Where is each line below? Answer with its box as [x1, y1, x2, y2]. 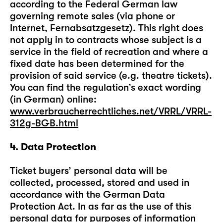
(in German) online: [10, 94, 97, 105]
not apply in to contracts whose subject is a [10, 34, 202, 46]
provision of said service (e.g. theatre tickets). [10, 70, 212, 81]
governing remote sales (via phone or [10, 10, 175, 22]
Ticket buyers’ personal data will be [10, 165, 167, 176]
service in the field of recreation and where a [10, 46, 208, 57]
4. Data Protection [10, 141, 96, 153]
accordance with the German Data [10, 189, 165, 200]
